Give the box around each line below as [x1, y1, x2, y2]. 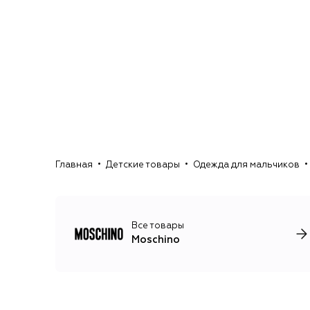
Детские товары [106, 161, 180, 170]
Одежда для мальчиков [193, 161, 300, 170]
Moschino [131, 235, 180, 246]
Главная [55, 161, 93, 170]
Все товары [131, 221, 184, 231]
